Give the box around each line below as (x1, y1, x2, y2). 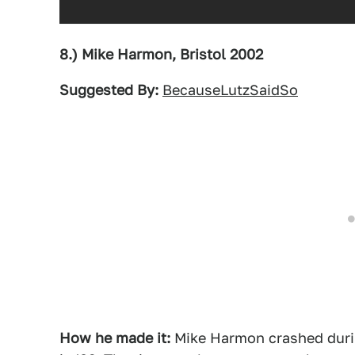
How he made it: (59, 329, 170, 346)
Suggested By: (59, 81, 158, 98)
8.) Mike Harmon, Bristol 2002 (59, 45, 263, 63)
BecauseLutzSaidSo (162, 81, 298, 98)
